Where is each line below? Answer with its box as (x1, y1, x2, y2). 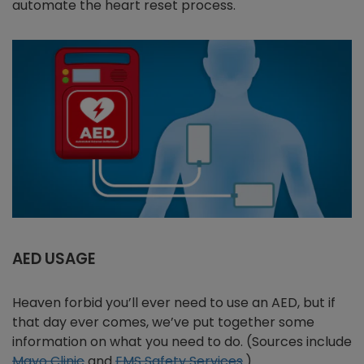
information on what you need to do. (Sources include (12, 332, 352, 352)
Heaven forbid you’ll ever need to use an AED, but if (12, 293, 336, 313)
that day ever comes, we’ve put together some (12, 313, 314, 332)
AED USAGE (12, 248, 96, 271)
